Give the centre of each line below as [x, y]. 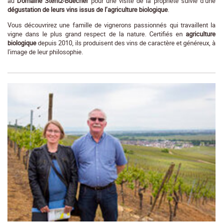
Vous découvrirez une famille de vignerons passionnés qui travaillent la [111, 25]
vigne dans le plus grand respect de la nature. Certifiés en [97, 34]
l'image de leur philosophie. [45, 52]
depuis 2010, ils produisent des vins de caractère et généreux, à [126, 43]
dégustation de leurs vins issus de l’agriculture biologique [88, 9]
